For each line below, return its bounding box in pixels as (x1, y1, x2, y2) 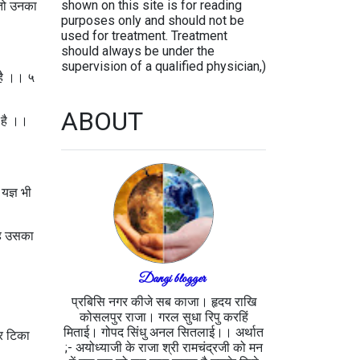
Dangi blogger (137, 270, 206, 288)
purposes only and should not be (61, 13, 244, 28)
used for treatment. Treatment (61, 28, 227, 43)
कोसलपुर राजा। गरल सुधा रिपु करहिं (79, 309, 248, 325)
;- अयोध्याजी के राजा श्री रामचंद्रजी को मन (64, 340, 263, 355)
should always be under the (61, 43, 215, 59)
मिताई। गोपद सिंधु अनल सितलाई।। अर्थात (63, 325, 264, 340)
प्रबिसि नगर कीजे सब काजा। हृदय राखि (71, 294, 256, 309)
